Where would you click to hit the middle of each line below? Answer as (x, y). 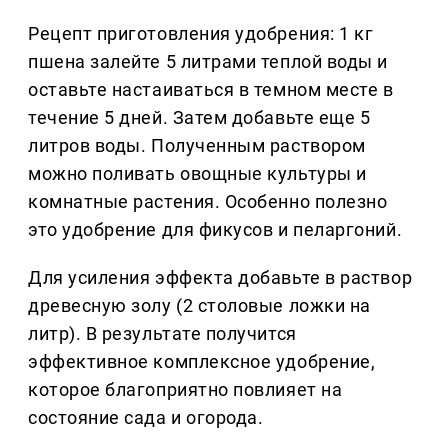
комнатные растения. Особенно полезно (208, 202)
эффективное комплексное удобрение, (202, 362)
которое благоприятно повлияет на (185, 390)
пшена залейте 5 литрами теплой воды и (208, 62)
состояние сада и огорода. (146, 418)
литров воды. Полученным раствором (197, 146)
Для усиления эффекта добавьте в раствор (220, 278)
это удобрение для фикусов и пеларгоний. (215, 230)
